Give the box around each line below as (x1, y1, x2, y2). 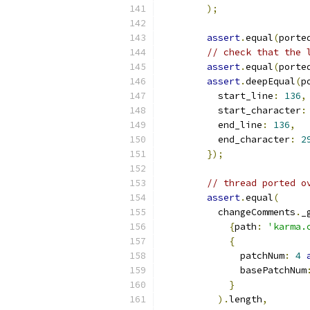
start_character (163, 104, 301, 116)
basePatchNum (163, 264, 307, 276)
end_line (163, 119, 262, 131)
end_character (163, 134, 290, 145)
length (229, 293, 262, 305)
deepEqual (246, 75, 295, 87)
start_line (163, 90, 273, 102)
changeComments (163, 206, 295, 218)
